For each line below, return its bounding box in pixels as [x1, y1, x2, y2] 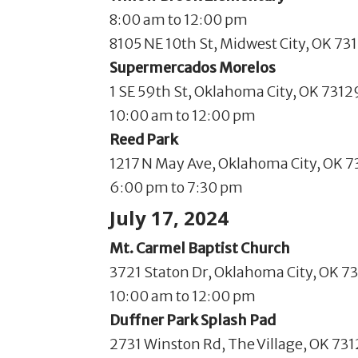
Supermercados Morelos [109, 58, 276, 77]
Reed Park [109, 130, 178, 149]
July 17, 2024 [109, 205, 229, 231]
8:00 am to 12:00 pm [109, 10, 248, 29]
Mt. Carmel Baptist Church [109, 239, 290, 257]
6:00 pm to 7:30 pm [109, 178, 243, 197]
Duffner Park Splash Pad [109, 311, 276, 329]
